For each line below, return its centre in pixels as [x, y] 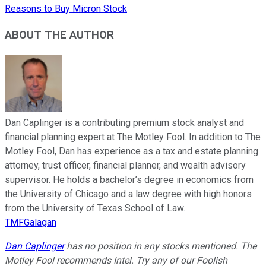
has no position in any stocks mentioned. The [160, 246]
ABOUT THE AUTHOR [59, 35]
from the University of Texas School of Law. [95, 208]
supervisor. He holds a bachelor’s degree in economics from [129, 180]
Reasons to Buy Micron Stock [66, 8]
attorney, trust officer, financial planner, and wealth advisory [125, 166]
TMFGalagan [31, 223]
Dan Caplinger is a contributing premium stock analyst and [124, 123]
